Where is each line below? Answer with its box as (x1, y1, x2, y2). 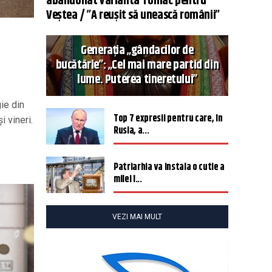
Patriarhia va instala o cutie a (114, 160, 225, 175)
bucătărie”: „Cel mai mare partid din (55, 56, 219, 75)
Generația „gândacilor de (81, 41, 194, 60)
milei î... (114, 172, 142, 187)
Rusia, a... (114, 123, 149, 138)
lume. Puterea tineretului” (77, 70, 197, 89)
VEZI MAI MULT (112, 212, 162, 221)
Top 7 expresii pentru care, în (114, 111, 223, 126)
